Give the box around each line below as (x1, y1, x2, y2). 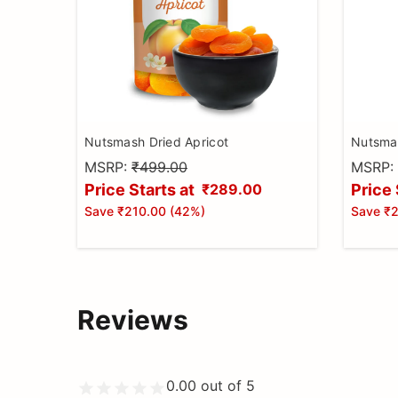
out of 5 (196, 377, 255, 395)
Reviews (77, 303, 188, 336)
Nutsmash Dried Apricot (84, 133, 229, 149)
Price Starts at (84, 179, 195, 199)
